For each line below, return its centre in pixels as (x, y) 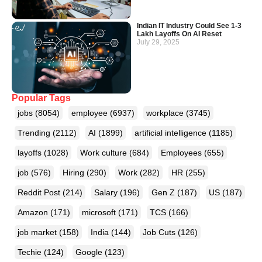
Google (90, 252)
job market (38, 232)
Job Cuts (160, 232)
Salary (107, 192)
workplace (166, 113)
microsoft (100, 212)
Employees (182, 152)
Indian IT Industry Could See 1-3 (189, 26)
